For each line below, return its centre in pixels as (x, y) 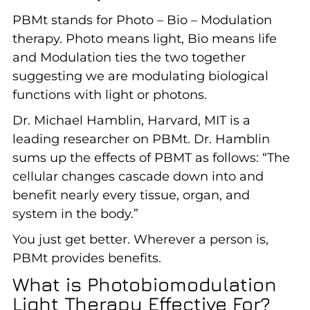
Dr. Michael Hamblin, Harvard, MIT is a (131, 120)
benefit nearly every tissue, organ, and (131, 195)
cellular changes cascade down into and (138, 176)
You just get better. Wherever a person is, (140, 239)
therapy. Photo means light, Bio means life (144, 38)
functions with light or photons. (109, 94)
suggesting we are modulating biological (140, 76)
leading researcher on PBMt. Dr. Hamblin (141, 139)
